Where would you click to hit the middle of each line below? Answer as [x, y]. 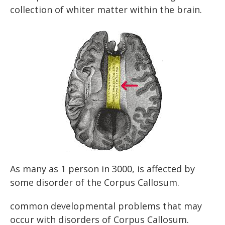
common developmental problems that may [106, 206]
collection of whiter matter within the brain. [106, 10]
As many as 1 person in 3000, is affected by [102, 168]
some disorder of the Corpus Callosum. [95, 182]
